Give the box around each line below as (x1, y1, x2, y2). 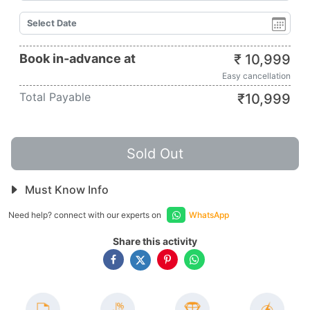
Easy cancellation (222, 71, 291, 81)
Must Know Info (22, 183, 109, 197)
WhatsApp (189, 210, 229, 220)
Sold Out (127, 145, 183, 162)
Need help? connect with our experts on (8, 210, 163, 220)
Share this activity (113, 235, 197, 247)
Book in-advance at (19, 51, 136, 66)
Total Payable (19, 90, 91, 104)
